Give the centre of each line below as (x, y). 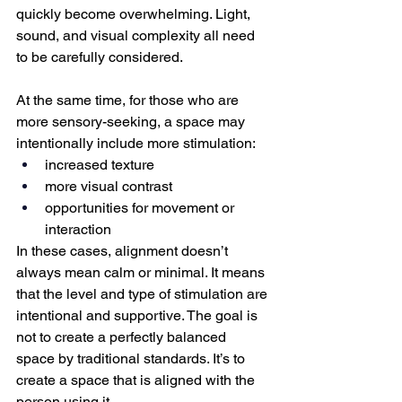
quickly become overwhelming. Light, (135, 13)
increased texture (100, 164)
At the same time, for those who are (129, 100)
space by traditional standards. (113, 358)
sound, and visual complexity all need (137, 35)
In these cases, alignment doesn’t (124, 250)
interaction (78, 229)
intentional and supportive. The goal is (139, 315)
